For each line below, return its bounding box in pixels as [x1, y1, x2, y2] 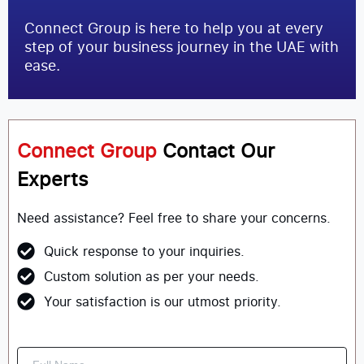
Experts [17, 165, 89, 193]
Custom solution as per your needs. [43, 267, 259, 286]
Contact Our [162, 136, 275, 164]
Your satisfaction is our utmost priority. [43, 292, 281, 311]
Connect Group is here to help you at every [24, 18, 323, 38]
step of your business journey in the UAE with [24, 37, 339, 57]
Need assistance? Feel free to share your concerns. [17, 209, 331, 227]
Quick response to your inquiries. [43, 242, 245, 261]
